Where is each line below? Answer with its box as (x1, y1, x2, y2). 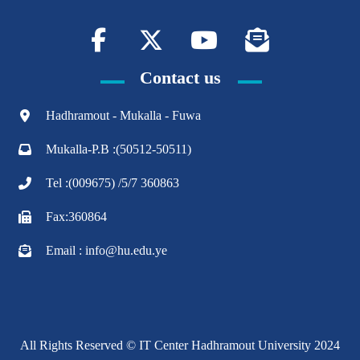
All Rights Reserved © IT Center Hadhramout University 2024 (20, 338, 340, 352)
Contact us (139, 67, 221, 88)
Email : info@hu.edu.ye (46, 243, 167, 257)
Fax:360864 (46, 210, 107, 223)
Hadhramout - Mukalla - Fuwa (46, 108, 201, 122)
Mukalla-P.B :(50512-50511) (46, 142, 191, 156)
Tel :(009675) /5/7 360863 (46, 176, 179, 190)
